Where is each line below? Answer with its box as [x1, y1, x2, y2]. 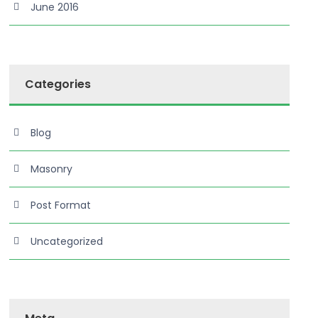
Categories [25, 76, 92, 92]
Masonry [31, 162, 73, 176]
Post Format [31, 198, 92, 212]
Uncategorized [31, 234, 104, 248]
